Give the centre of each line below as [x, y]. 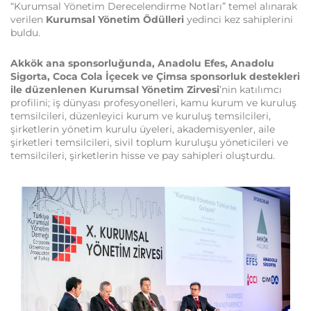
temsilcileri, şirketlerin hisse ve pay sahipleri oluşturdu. [143, 155]
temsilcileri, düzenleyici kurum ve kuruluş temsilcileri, [141, 116]
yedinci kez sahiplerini [238, 19]
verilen [28, 19]
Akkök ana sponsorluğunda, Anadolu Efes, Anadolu [142, 63]
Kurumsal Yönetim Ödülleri [115, 19]
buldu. [25, 32]
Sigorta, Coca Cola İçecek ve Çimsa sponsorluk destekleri [155, 76]
